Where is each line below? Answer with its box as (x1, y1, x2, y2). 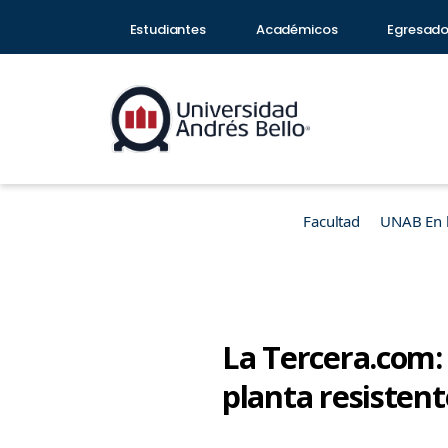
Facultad (303, 211, 360, 231)
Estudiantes (129, 20, 206, 39)
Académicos (255, 20, 338, 39)
